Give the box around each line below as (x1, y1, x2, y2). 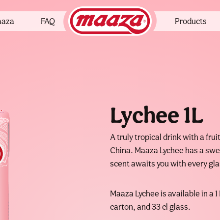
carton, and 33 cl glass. (110, 202, 191, 212)
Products (174, 16, 207, 26)
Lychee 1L (110, 101, 204, 129)
